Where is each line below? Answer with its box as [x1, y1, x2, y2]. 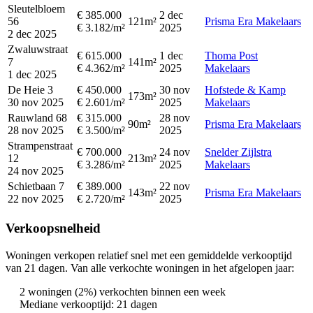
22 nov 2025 [8, 193, 64, 205]
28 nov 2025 [8, 124, 64, 137]
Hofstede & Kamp [205, 84, 286, 96]
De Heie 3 [8, 84, 53, 96]
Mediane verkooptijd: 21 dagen [20, 298, 157, 310]
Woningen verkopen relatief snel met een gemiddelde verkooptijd [6, 249, 292, 261]
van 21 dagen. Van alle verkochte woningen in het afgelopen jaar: [6, 261, 294, 274]
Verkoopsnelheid [6, 221, 101, 236]
